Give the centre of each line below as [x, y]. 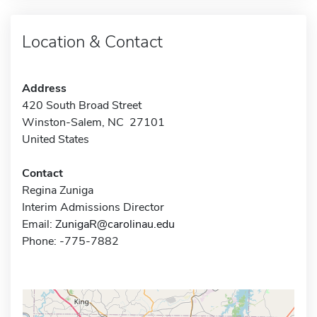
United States [56, 139]
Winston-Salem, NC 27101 [93, 122]
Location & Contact [92, 41]
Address [44, 88]
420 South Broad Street [82, 105]
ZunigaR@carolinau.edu [115, 224]
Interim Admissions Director [93, 207]
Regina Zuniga [58, 190]
